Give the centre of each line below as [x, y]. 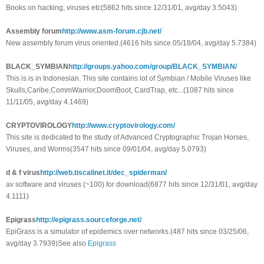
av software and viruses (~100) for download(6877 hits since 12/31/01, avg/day [132, 185]
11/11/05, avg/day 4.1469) [47, 102]
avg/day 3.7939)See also [47, 244]
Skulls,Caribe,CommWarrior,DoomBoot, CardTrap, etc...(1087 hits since [120, 90]
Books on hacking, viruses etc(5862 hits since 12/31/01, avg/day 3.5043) [121, 8]
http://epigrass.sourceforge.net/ [89, 220]
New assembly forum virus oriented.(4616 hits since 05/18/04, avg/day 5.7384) [131, 43]
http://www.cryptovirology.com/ [123, 126]
